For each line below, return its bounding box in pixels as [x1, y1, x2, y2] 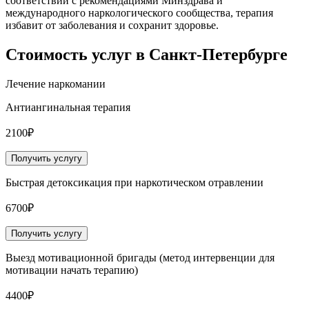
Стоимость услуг [6, 45, 136, 63]
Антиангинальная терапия [6, 101, 130, 113]
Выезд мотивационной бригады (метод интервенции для [6, 251, 275, 263]
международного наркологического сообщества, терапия [6, 6, 273, 19]
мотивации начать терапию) [6, 263, 138, 276]
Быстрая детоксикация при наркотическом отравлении [6, 176, 263, 188]
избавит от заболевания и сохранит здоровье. [6, 19, 219, 31]
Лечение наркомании [6, 77, 106, 90]
